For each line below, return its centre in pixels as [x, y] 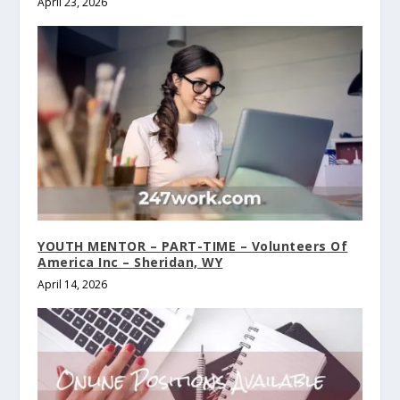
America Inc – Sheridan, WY [130, 262]
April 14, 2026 [73, 285]
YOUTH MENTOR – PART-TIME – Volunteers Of [193, 246]
